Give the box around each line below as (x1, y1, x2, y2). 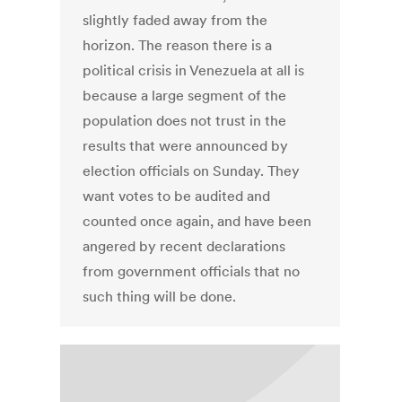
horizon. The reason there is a (83, 36, 273, 55)
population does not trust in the (83, 111, 287, 130)
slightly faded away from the (83, 11, 268, 30)
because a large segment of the (83, 86, 287, 105)
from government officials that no (83, 262, 301, 281)
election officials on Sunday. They (83, 162, 301, 180)
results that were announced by (83, 136, 289, 155)
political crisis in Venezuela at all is (83, 61, 305, 80)
